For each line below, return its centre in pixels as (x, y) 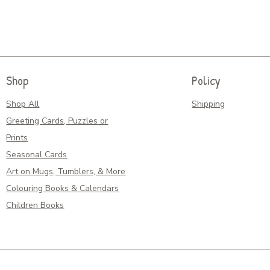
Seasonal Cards (37, 155)
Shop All (23, 104)
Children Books (35, 206)
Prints (17, 138)
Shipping (209, 104)
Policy (206, 81)
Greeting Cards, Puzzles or (57, 121)
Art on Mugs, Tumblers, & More (66, 172)
